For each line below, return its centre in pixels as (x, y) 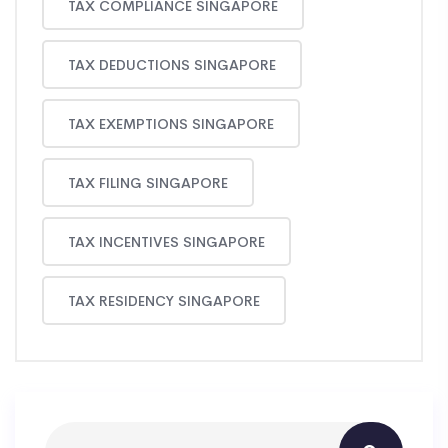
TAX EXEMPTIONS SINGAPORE (171, 123)
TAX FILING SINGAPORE (148, 182)
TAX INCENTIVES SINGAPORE (166, 241)
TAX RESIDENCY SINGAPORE (164, 300)
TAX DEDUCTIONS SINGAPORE (172, 64)
